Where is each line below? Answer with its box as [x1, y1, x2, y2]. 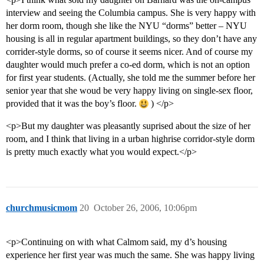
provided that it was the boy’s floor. [6, 98, 139, 109]
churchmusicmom [6, 203, 77, 213]
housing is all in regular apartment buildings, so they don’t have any [6, 34, 257, 44]
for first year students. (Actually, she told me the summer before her [6, 72, 255, 83]
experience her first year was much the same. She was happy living [6, 250, 255, 260]
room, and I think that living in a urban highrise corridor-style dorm [6, 134, 255, 144]
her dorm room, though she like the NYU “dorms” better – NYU [6, 21, 247, 31]
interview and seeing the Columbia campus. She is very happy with [6, 8, 256, 18]
